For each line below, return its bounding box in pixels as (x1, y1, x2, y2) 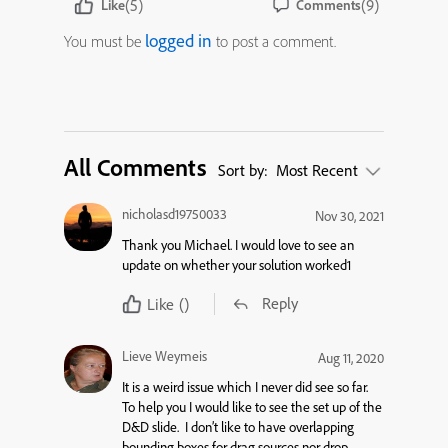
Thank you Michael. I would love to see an (122, 235, 354, 254)
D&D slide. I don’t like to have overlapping (122, 417, 354, 436)
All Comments (64, 151, 207, 182)
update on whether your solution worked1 (122, 255, 351, 274)
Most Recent (276, 159, 362, 180)
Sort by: (218, 159, 272, 180)
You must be (64, 30, 145, 51)
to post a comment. (212, 30, 336, 51)
